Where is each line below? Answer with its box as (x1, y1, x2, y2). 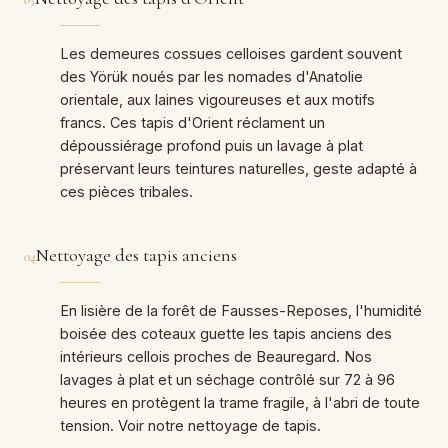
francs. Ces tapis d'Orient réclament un (60, 113, 325, 131)
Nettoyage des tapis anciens (36, 243, 237, 266)
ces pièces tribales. (60, 182, 193, 200)
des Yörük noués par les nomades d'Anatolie (60, 67, 363, 85)
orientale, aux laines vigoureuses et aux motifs (60, 90, 375, 108)
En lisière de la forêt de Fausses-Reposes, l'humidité (60, 301, 422, 319)
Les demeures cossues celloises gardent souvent (60, 44, 402, 62)
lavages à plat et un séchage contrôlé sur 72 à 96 (60, 370, 395, 388)
